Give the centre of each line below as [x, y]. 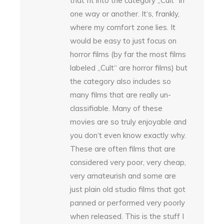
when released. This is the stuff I [127, 216]
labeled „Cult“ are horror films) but [129, 67]
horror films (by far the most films [128, 54]
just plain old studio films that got [128, 189]
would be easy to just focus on [123, 40]
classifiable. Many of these [116, 108]
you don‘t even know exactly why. [128, 135]
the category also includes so [120, 81]
